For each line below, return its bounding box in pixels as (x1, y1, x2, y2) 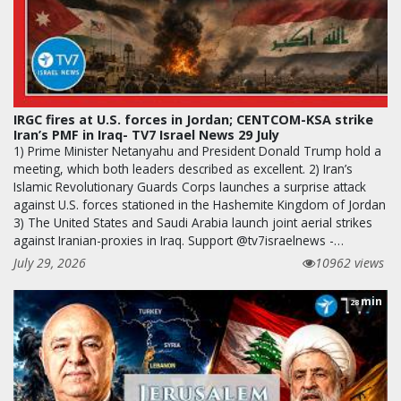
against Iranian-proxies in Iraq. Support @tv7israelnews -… (13, 231, 344, 249)
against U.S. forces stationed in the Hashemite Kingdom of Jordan (13, 195, 386, 213)
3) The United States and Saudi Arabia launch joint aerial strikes (13, 213, 372, 231)
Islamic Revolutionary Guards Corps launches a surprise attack (13, 177, 366, 195)
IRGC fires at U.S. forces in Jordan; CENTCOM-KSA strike (13, 110, 373, 128)
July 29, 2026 (13, 253, 86, 271)
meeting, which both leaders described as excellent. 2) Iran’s (13, 159, 353, 177)
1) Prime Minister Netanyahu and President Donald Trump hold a (13, 141, 381, 159)
